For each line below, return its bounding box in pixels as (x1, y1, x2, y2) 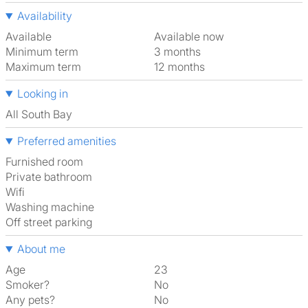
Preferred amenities (16, 134, 116, 148)
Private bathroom (12, 170, 92, 184)
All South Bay (13, 107, 72, 121)
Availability (16, 9, 72, 23)
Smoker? (5, 278, 49, 291)
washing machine (15, 200, 94, 214)
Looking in (16, 87, 68, 100)
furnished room (11, 155, 83, 168)
